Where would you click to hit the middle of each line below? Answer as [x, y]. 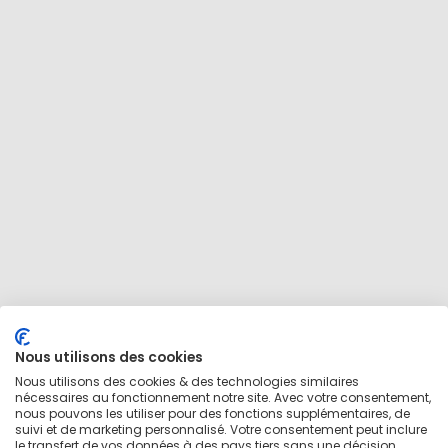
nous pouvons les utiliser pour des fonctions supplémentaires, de [212, 413]
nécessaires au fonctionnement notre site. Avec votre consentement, [223, 397]
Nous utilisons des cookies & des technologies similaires [187, 381]
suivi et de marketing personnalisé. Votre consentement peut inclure [221, 429]
